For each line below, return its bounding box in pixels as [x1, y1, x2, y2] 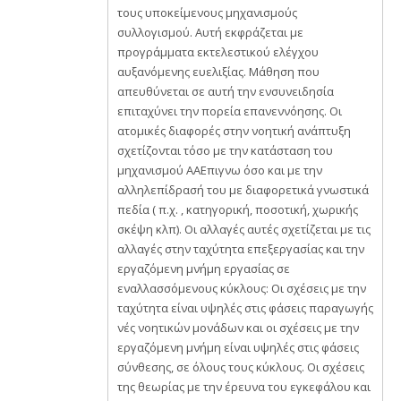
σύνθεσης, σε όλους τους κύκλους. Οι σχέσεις [117, 359, 364, 375]
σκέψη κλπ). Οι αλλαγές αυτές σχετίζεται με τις [117, 221, 371, 237]
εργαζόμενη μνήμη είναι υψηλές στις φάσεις [117, 339, 359, 355]
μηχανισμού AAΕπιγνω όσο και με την [117, 162, 322, 178]
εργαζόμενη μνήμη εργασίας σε [117, 260, 290, 277]
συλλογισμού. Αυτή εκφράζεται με [117, 24, 303, 40]
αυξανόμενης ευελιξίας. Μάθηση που [117, 64, 320, 80]
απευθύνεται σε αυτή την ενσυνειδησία [117, 83, 334, 99]
